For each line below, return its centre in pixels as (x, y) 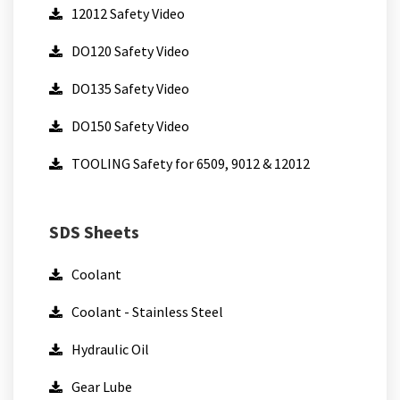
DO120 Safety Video (130, 51)
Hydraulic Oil (110, 349)
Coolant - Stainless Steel (147, 312)
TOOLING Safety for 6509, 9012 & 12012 (191, 163)
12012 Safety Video (128, 13)
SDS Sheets (94, 232)
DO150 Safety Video (130, 126)
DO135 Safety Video (130, 88)
